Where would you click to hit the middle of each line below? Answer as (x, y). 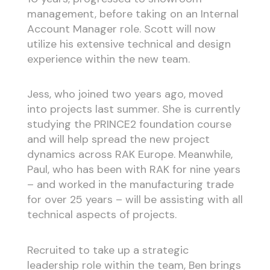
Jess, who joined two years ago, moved (125, 94)
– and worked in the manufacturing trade (130, 185)
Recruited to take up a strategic (108, 250)
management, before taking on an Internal (133, 14)
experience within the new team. (108, 59)
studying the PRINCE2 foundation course (129, 124)
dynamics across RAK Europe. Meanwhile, (130, 155)
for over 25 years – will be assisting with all (135, 200)
